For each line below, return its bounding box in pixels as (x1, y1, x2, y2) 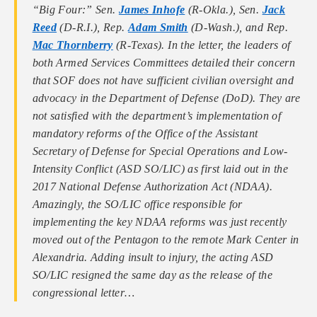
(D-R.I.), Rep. (57, 21, 128, 34)
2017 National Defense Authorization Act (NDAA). (32, 180, 272, 193)
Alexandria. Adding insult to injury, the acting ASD (32, 251, 274, 264)
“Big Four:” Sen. (32, 4, 119, 16)
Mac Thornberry (32, 39, 113, 52)
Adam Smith (127, 21, 188, 34)
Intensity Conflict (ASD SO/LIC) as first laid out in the (32, 163, 289, 175)
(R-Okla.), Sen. (185, 4, 263, 16)
